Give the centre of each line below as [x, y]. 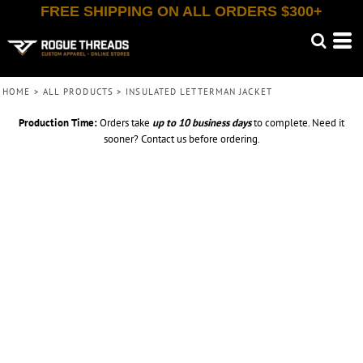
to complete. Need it [298, 123]
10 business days [215, 123]
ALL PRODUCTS [78, 92]
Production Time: [58, 123]
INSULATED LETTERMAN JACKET [199, 92]
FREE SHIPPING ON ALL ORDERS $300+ [181, 11]
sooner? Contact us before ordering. [181, 139]
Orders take [125, 123]
